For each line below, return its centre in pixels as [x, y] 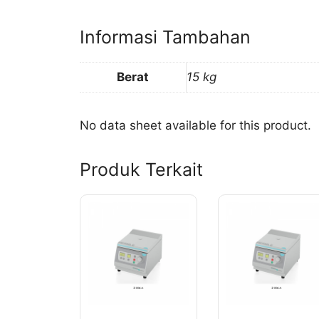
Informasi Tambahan [165, 37]
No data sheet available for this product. [195, 126]
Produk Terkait [141, 170]
